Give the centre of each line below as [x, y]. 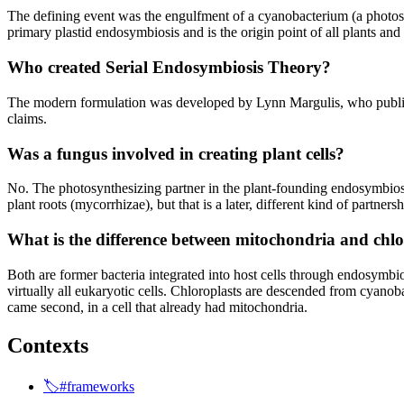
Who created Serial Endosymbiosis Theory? [169, 68]
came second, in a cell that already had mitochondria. [157, 307]
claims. [27, 118]
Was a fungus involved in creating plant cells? [176, 153]
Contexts [48, 345]
